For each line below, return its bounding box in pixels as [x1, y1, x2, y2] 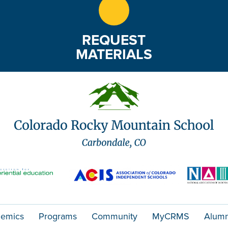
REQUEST [82, 32, 146, 49]
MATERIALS [75, 46, 152, 64]
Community [92, 211, 137, 222]
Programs [39, 211, 77, 222]
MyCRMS [152, 211, 189, 222]
